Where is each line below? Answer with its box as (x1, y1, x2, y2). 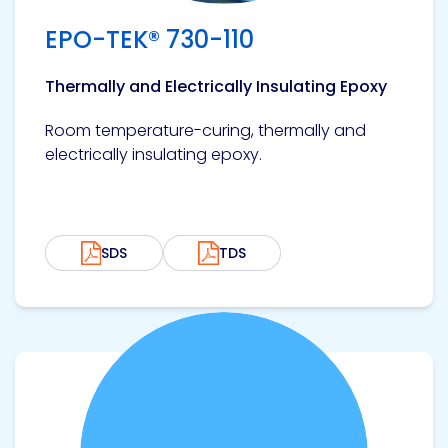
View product (14, 347, 119, 370)
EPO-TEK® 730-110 (45, 23, 254, 56)
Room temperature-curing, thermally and (45, 119, 366, 142)
